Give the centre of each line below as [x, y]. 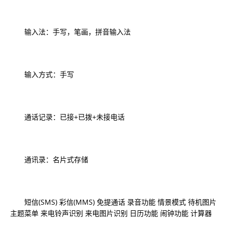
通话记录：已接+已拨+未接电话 [67, 117]
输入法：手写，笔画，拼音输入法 [70, 32]
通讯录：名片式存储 [49, 159]
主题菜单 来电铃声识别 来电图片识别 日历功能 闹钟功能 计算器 [111, 213]
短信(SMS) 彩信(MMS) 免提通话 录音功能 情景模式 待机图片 [113, 202]
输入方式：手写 [42, 74]
